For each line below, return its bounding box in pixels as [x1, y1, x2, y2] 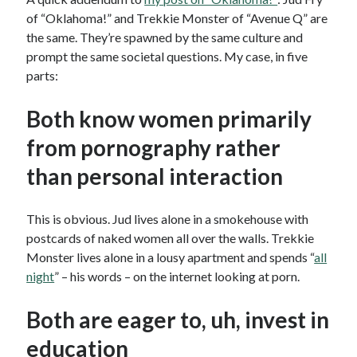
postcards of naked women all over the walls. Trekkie [26, 230, 315, 246]
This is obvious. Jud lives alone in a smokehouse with [26, 211, 309, 227]
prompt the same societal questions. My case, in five [26, 49, 308, 65]
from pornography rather [26, 134, 281, 162]
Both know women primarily [26, 105, 312, 133]
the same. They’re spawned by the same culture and [26, 29, 304, 45]
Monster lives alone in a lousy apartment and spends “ [26, 249, 315, 265]
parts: [26, 68, 59, 84]
